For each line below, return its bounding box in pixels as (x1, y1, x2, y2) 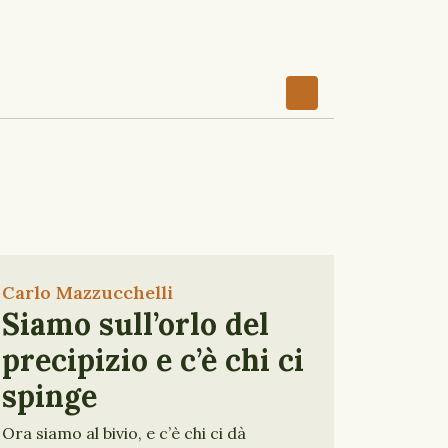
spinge (2, 377, 97, 415)
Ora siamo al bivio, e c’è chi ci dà (2, 423, 246, 443)
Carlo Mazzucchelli (2, 281, 173, 304)
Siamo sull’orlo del (2, 305, 269, 343)
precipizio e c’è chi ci (2, 341, 304, 379)
